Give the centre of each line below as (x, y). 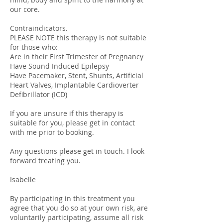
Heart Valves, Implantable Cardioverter (74, 85)
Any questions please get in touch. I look (77, 151)
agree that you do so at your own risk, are (79, 208)
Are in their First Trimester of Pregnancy (77, 56)
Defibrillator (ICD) (39, 94)
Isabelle (23, 179)
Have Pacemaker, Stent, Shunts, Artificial (77, 75)
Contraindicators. (39, 28)
